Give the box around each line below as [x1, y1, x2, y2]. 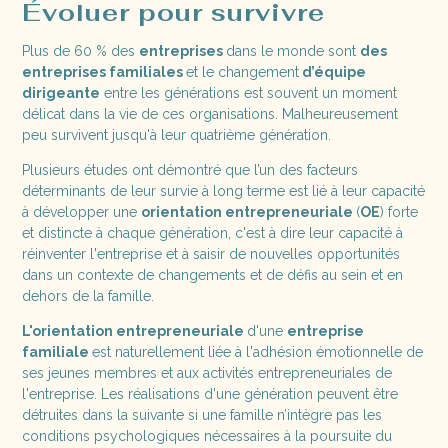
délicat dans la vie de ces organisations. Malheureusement [22, 105, 399, 122]
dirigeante [22, 84, 101, 101]
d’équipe [299, 63, 367, 80]
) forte [380, 203, 419, 220]
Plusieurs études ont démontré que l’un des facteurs [22, 161, 359, 178]
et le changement [186, 63, 300, 80]
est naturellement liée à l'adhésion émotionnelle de [92, 343, 424, 360]
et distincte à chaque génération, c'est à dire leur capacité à [22, 224, 404, 241]
